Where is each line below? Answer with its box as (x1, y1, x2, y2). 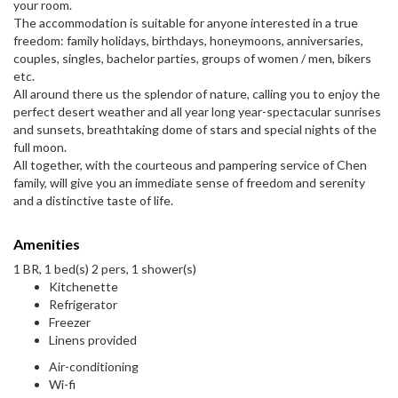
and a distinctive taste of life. (13, 193, 173, 209)
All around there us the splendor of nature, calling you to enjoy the (13, 86, 380, 102)
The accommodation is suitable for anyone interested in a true (13, 15, 358, 31)
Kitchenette (49, 279, 118, 295)
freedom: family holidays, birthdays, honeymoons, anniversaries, (13, 33, 363, 49)
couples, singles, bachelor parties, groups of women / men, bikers (13, 51, 371, 67)
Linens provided (49, 332, 137, 348)
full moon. (13, 139, 67, 155)
